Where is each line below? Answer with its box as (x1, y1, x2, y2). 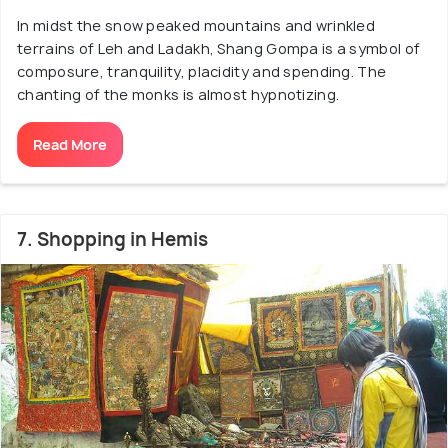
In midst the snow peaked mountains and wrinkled (17, 15, 376, 35)
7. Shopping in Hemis (17, 226, 208, 252)
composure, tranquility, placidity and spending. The (17, 61, 387, 81)
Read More (33, 134, 107, 154)
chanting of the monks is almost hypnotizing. (17, 84, 340, 104)
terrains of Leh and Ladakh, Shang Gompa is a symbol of (17, 38, 421, 58)
